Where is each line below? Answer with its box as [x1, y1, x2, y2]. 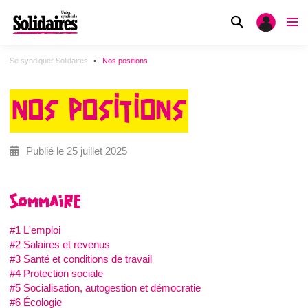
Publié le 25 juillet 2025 [23, 144, 127, 157]
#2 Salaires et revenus [10, 238, 110, 250]
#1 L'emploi [10, 223, 60, 236]
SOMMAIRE [10, 188, 80, 214]
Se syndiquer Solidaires [10, 56, 88, 65]
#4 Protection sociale [10, 267, 103, 279]
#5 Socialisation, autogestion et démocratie [10, 281, 201, 294]
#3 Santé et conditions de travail [10, 252, 152, 265]
